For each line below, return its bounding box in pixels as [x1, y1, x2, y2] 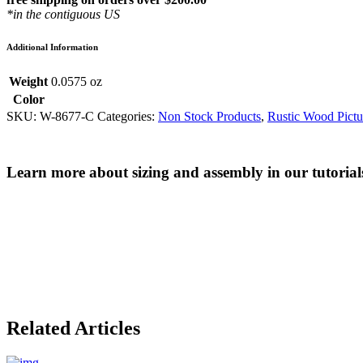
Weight [9, 74, 48, 88]
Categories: [97, 109, 158, 123]
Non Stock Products [158, 109, 261, 123]
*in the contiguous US [6, 7, 120, 22]
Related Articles [6, 318, 140, 340]
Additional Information [6, 42, 98, 52]
